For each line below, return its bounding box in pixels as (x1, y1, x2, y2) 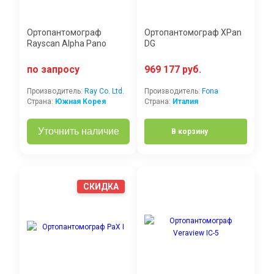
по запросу (27, 64, 80, 76)
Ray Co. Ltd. (84, 87, 124, 96)
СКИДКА (83, 182, 119, 192)
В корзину (171, 127, 208, 136)
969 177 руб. (144, 64, 201, 76)
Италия (172, 97, 198, 106)
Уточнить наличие (37, 126, 119, 137)
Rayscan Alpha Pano (27, 39, 106, 49)
